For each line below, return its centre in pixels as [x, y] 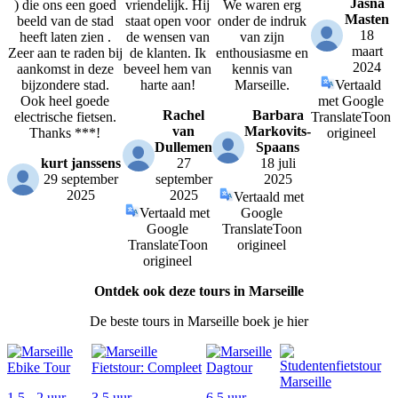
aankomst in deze [65, 69]
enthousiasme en [262, 53]
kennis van [262, 69]
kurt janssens [81, 163]
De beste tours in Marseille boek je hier [199, 322]
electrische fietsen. [65, 117]
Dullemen [183, 147]
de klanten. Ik [167, 53]
